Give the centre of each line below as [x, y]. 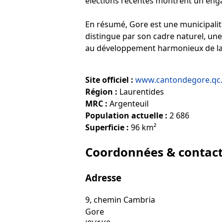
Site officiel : [109, 80]
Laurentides [141, 91]
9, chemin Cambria [120, 200]
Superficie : [107, 127]
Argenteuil [128, 103]
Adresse [103, 177]
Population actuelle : [126, 115]
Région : [101, 91]
